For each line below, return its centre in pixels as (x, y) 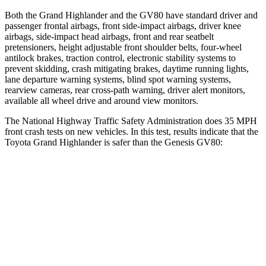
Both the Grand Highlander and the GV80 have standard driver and (131, 15)
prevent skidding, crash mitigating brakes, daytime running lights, (127, 68)
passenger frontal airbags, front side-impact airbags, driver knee (123, 26)
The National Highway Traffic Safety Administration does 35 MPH (131, 121)
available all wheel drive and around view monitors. (102, 100)
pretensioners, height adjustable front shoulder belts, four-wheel (123, 47)
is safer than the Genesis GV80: (163, 142)
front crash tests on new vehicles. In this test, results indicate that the (132, 131)
